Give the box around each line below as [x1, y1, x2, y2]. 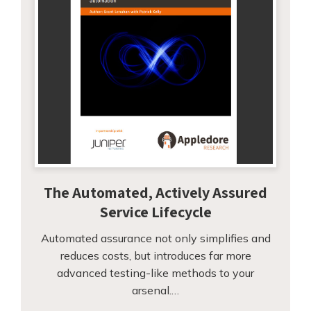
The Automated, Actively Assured [44, 182, 267, 202]
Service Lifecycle [99, 201, 212, 221]
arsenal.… [132, 283, 179, 297]
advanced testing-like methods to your [57, 265, 254, 280]
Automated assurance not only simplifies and [40, 230, 271, 245]
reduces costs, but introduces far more [60, 248, 251, 262]
